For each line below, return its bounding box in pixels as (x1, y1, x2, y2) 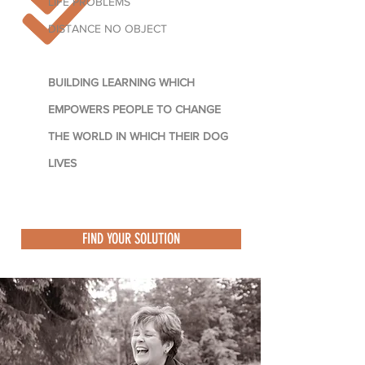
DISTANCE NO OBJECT (48, 22, 170, 35)
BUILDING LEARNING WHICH (48, 76, 195, 89)
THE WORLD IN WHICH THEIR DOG (48, 130, 228, 143)
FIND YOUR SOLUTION (82, 230, 180, 248)
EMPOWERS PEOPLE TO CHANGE (48, 103, 221, 116)
